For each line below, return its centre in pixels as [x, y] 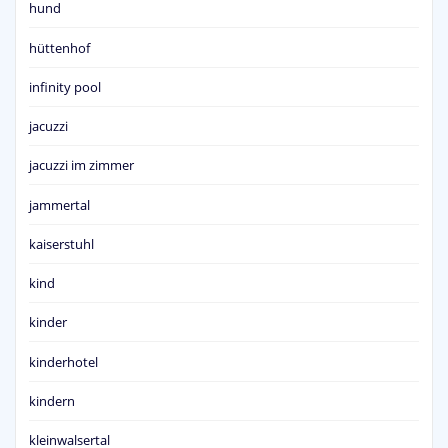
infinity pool [65, 86]
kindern [52, 400]
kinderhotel [63, 361]
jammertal [59, 204]
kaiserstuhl [61, 243]
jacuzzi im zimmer [81, 165]
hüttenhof [59, 47]
